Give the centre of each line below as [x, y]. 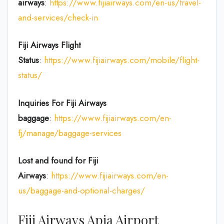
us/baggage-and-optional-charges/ [81, 190]
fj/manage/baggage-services [70, 133]
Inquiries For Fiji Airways [62, 103]
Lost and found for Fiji [58, 160]
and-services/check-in [58, 17]
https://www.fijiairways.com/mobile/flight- [122, 60]
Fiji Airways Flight [49, 45]
